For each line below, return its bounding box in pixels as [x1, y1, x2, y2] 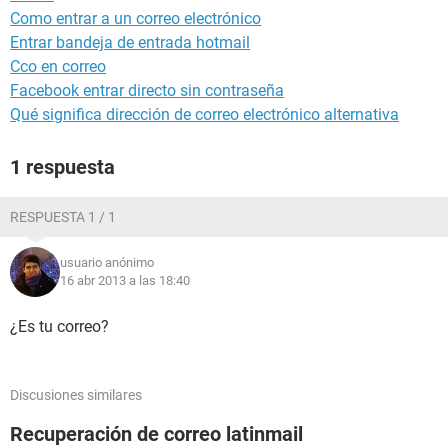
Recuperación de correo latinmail [10, 422, 303, 446]
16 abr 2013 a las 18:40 [60, 273, 190, 288]
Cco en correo [10, 57, 106, 76]
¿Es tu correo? [10, 317, 109, 336]
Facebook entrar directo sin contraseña [10, 81, 284, 100]
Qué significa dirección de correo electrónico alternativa [10, 105, 399, 124]
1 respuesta [10, 155, 115, 179]
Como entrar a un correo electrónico [10, 9, 261, 28]
